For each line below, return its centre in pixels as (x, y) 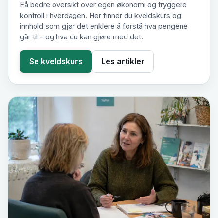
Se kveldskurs (56, 62)
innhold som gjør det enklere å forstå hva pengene (104, 27)
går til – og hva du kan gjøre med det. (82, 37)
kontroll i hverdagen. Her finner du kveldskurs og (100, 16)
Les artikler (123, 62)
